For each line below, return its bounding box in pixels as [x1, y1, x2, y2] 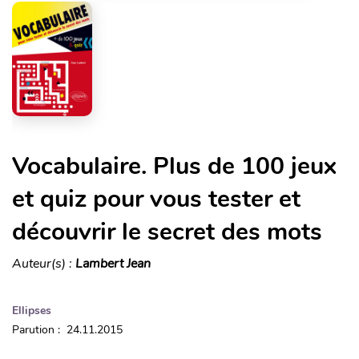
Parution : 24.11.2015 [12, 321, 123, 337]
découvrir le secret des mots [12, 215, 322, 248]
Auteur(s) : [12, 254, 75, 272]
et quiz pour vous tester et [12, 182, 301, 216]
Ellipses [12, 302, 51, 318]
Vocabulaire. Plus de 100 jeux [12, 149, 337, 183]
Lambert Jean [75, 254, 151, 272]
